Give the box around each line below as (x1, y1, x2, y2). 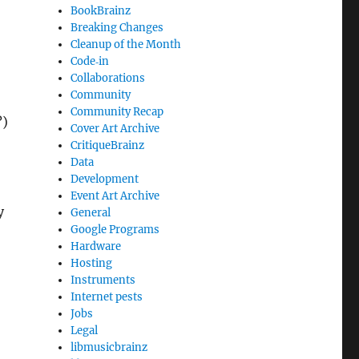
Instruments (71, 273, 136, 288)
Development (71, 172, 139, 187)
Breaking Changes (71, 21, 164, 35)
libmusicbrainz (71, 341, 148, 355)
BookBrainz (71, 4, 131, 18)
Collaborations (71, 71, 146, 86)
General (71, 206, 111, 220)
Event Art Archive (71, 189, 160, 204)
